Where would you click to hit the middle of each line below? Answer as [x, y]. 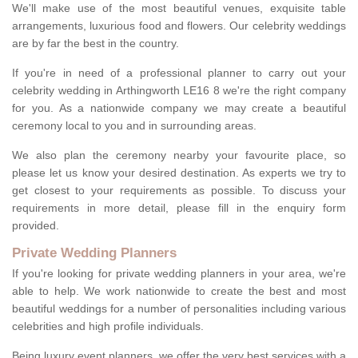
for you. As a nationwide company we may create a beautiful [179, 108]
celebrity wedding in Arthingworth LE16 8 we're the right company [179, 91]
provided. [36, 226]
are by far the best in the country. [97, 44]
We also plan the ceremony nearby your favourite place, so [179, 155]
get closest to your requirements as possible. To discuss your [179, 191]
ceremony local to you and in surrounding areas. [134, 126]
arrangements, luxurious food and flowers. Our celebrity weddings [179, 26]
